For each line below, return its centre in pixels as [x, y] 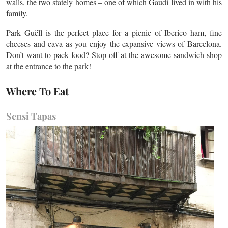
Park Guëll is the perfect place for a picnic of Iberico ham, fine [114, 32]
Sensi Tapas [31, 116]
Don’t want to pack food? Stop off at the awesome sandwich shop [114, 55]
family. [17, 13]
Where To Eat [37, 91]
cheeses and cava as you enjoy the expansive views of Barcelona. [114, 44]
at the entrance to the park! [49, 66]
